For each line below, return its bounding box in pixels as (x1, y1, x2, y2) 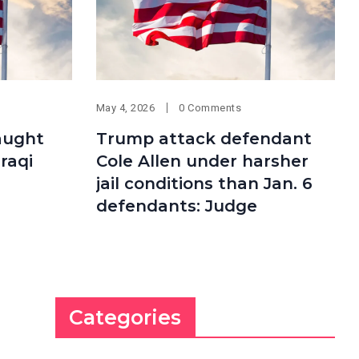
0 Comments (179, 101, 242, 114)
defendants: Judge (95, 196, 257, 216)
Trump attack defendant (95, 128, 312, 148)
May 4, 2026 (95, 101, 155, 114)
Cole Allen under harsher (95, 151, 309, 171)
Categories (69, 305, 182, 329)
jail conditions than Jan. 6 (95, 173, 313, 193)
